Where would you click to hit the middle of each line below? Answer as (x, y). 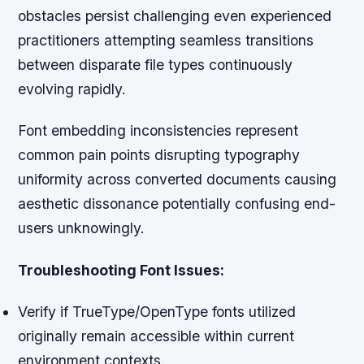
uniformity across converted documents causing (178, 180)
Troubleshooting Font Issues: (121, 270)
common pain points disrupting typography (159, 155)
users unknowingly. (82, 228)
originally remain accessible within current (156, 336)
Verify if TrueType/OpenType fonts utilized (157, 311)
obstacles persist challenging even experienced (175, 16)
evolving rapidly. (72, 89)
